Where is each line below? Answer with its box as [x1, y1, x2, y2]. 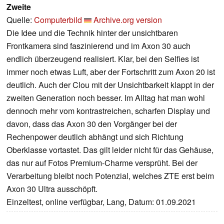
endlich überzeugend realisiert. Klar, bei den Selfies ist [6, 53, 199, 65]
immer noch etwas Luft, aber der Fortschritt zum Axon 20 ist [6, 66, 215, 78]
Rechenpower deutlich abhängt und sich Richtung [6, 131, 183, 143]
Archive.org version [93, 14, 162, 26]
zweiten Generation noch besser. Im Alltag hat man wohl [6, 92, 205, 104]
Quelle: [6, 14, 34, 26]
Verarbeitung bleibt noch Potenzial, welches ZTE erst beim [6, 170, 214, 182]
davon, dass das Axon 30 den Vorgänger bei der [6, 118, 177, 130]
